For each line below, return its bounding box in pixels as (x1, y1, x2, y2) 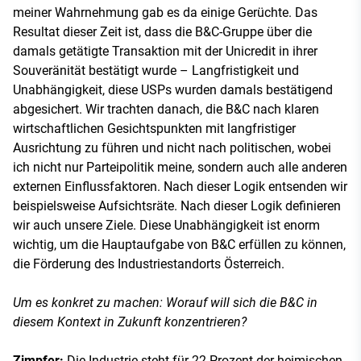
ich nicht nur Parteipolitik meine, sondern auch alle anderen (13, 159, 347, 175)
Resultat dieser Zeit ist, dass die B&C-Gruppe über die (13, 23, 312, 39)
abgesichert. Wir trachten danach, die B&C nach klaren (13, 101, 319, 117)
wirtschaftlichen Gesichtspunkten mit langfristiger (13, 120, 296, 136)
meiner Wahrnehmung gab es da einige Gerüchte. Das (13, 4, 317, 20)
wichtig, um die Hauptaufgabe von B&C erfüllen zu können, (13, 236, 346, 252)
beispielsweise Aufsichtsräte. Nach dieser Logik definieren (13, 197, 341, 214)
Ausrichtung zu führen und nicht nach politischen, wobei (13, 139, 331, 156)
